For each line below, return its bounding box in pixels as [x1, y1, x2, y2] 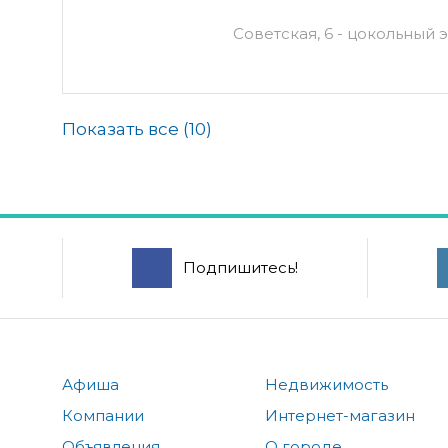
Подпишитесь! [182, 257, 298, 277]
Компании [62, 405, 144, 425]
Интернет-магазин [265, 405, 416, 425]
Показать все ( [62, 118, 189, 139]
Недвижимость [265, 374, 389, 394]
